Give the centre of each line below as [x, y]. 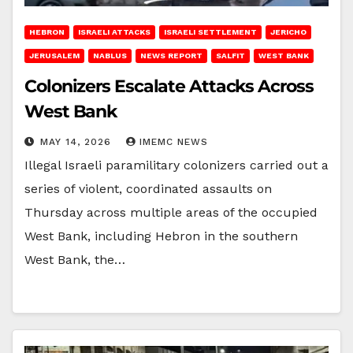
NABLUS [110, 55]
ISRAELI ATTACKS [114, 32]
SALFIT [230, 55]
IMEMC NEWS [174, 141]
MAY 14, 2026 [78, 141]
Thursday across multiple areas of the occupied [171, 212]
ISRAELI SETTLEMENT [210, 32]
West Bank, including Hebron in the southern [161, 236]
